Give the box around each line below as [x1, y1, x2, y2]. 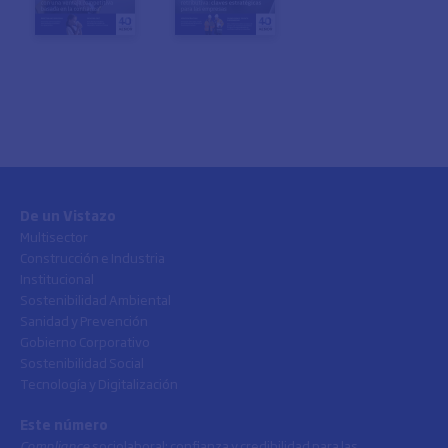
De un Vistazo [20, 205, 116, 225]
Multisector [20, 226, 88, 246]
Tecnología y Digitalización [20, 373, 178, 393]
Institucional [20, 268, 94, 288]
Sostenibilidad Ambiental [20, 289, 171, 309]
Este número [20, 414, 108, 434]
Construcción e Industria [20, 247, 165, 267]
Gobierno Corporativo [20, 331, 150, 351]
